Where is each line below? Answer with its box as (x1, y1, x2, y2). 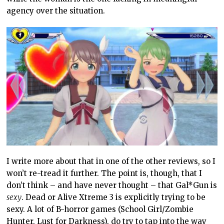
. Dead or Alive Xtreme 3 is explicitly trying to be (21, 192, 206, 202)
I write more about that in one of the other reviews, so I (6, 156, 216, 166)
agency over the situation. (6, 5, 105, 15)
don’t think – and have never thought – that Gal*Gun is (6, 180, 217, 190)
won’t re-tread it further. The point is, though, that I (6, 168, 202, 178)
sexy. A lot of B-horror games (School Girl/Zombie (6, 204, 194, 214)
